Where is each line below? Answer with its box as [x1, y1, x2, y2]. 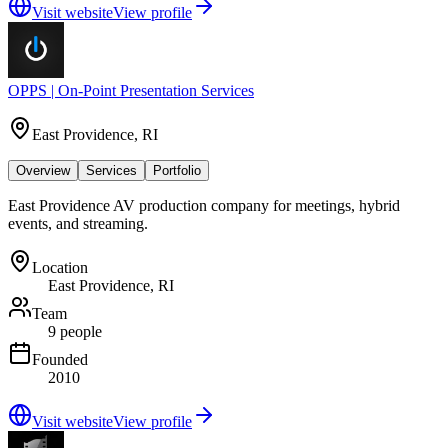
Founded [32, 350, 88, 368]
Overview [16, 162, 70, 178]
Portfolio [153, 162, 201, 178]
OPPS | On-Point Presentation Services [8, 81, 254, 99]
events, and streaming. [8, 214, 148, 232]
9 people [48, 322, 102, 340]
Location [32, 258, 88, 276]
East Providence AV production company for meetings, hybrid [8, 196, 400, 214]
